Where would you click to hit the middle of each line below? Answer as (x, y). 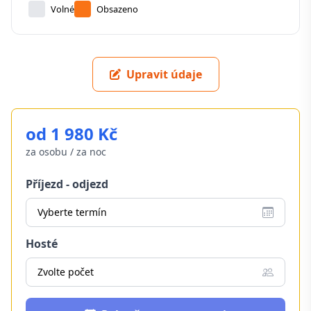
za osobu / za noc (66, 152)
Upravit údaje (164, 74)
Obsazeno (117, 9)
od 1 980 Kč (72, 134)
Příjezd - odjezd (67, 184)
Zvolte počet (66, 272)
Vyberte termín (72, 212)
